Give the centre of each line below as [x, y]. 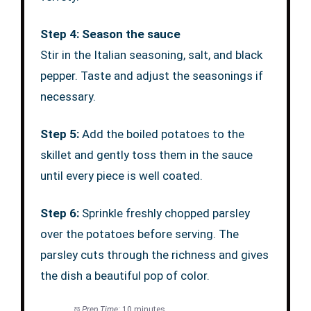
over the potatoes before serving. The [139, 234]
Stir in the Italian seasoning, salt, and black [151, 55]
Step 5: [61, 134]
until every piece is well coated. [121, 176]
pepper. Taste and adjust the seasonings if [151, 76]
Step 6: [61, 213]
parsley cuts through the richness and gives [154, 255]
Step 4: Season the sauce [110, 34]
